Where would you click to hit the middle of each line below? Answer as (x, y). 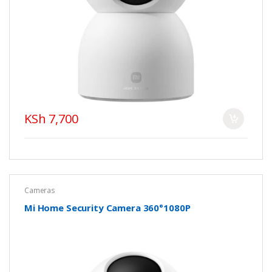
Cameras (40, 190)
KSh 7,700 (51, 118)
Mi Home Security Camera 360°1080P (107, 207)
